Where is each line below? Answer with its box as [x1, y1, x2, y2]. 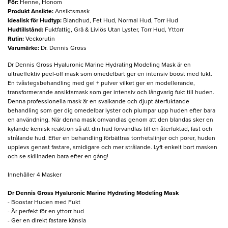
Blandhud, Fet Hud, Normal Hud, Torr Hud [63, 18, 178, 24]
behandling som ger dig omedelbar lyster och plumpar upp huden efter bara [8, 108, 215, 115]
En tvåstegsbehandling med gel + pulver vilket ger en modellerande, [8, 80, 195, 87]
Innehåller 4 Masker [8, 172, 62, 179]
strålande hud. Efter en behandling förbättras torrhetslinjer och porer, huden [8, 135, 215, 142]
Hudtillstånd [8, 27, 42, 34]
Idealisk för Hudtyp [8, 18, 60, 24]
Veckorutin [25, 36, 55, 43]
